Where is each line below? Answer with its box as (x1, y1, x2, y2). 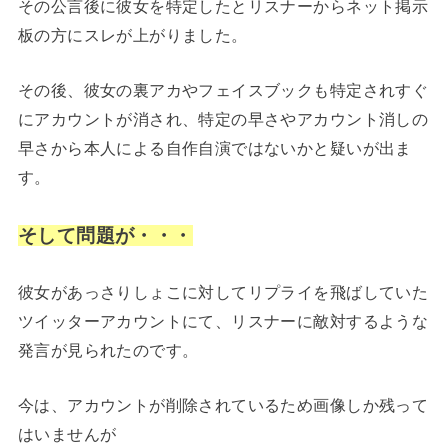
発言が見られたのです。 (17, 341, 199, 360)
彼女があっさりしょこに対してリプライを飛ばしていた (17, 283, 429, 302)
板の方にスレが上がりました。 (17, 26, 248, 45)
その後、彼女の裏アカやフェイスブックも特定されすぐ (17, 81, 429, 100)
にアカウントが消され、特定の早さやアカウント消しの (17, 110, 429, 129)
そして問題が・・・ (17, 224, 193, 246)
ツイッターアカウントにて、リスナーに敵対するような (17, 312, 429, 331)
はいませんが (17, 425, 117, 444)
